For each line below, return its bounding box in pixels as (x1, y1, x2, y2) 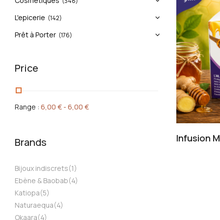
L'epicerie (15, 12, 45, 22)
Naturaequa (15, 200, 54, 210)
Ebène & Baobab (15, 175, 68, 185)
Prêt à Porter (15, 29, 56, 39)
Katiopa (15, 188, 40, 197)
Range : (15, 102, 41, 111)
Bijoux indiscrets (15, 163, 68, 173)
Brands (15, 135, 47, 149)
